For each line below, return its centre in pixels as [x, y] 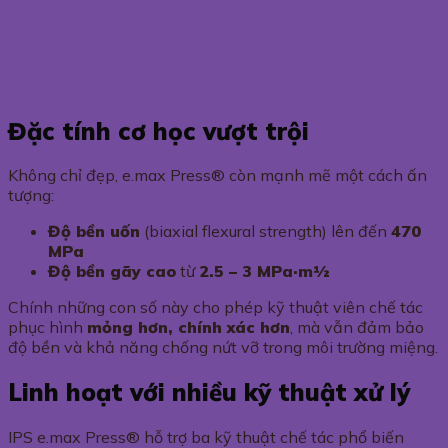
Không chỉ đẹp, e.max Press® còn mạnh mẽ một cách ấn [217, 175]
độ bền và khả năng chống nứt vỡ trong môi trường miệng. [223, 347]
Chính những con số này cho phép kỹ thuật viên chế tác [215, 307]
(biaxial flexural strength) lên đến [265, 231]
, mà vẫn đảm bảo [357, 327]
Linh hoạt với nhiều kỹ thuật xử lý [209, 392]
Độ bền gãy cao [112, 271]
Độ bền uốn [94, 231]
